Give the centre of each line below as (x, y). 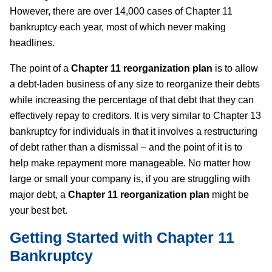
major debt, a (39, 194)
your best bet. (39, 210)
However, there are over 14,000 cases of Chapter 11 (121, 11)
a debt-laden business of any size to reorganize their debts (135, 84)
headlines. (32, 42)
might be (229, 194)
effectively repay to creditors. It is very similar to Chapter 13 (135, 115)
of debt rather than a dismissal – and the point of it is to (126, 147)
